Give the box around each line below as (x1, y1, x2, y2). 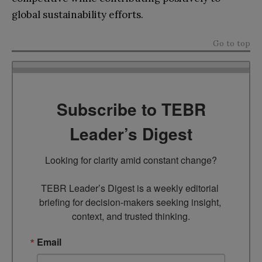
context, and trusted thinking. (72, 209, 190, 223)
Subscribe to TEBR (56, 96, 206, 121)
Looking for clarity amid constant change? (45, 153, 217, 167)
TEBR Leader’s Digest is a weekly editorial (41, 181, 219, 195)
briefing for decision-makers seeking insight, (39, 195, 221, 209)
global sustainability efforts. (12, 8, 143, 21)
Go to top (213, 37, 250, 49)
